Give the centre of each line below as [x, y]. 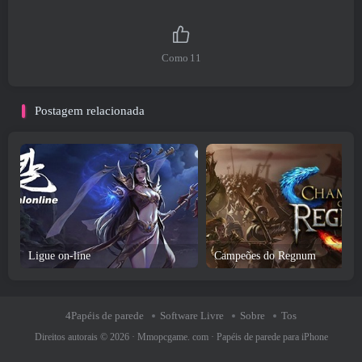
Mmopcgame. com [173, 338]
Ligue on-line [59, 256]
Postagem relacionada [90, 111]
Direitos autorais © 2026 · [86, 338]
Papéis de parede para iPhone [272, 338]
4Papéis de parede [105, 316]
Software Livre [192, 316]
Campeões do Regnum [265, 256]
